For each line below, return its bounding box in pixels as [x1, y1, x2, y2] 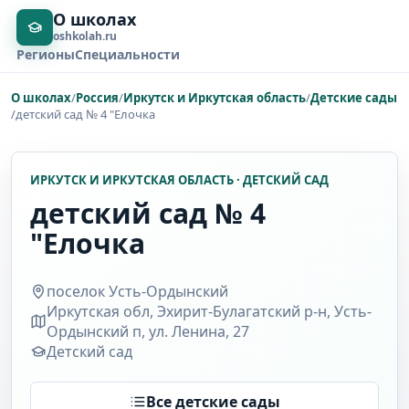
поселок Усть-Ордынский [47, 280, 228, 301]
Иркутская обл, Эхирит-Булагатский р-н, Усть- [47, 300, 372, 321]
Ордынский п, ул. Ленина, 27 [47, 320, 249, 341]
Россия [76, 89, 119, 106]
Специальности [74, 46, 180, 63]
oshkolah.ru [52, 28, 117, 44]
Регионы [16, 46, 75, 63]
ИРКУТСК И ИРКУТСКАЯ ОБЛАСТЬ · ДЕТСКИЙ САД [30, 172, 329, 188]
